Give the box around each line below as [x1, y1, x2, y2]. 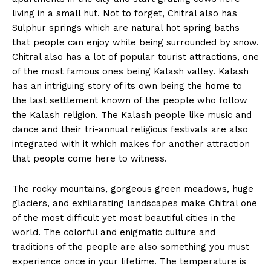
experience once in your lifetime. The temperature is [12, 256, 246, 267]
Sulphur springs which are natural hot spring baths [12, 22, 240, 34]
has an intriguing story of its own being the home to [12, 80, 242, 92]
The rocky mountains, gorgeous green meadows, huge [12, 183, 253, 195]
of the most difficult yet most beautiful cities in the [12, 212, 236, 224]
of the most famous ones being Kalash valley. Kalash [12, 66, 249, 77]
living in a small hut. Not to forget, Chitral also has [12, 8, 237, 19]
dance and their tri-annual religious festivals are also [12, 124, 248, 135]
